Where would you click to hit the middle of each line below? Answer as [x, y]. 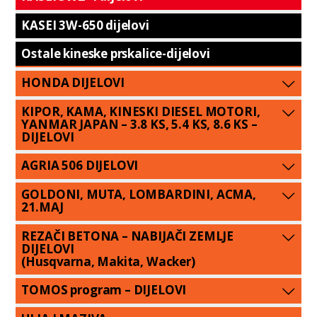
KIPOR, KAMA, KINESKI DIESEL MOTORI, [141, 111]
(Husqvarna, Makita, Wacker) [108, 261]
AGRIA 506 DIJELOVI [80, 166]
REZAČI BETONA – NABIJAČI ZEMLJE [128, 236]
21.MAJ [42, 207]
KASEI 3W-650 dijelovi [85, 25]
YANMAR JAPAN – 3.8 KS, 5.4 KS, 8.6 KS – [139, 124]
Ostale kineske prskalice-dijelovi [116, 54]
